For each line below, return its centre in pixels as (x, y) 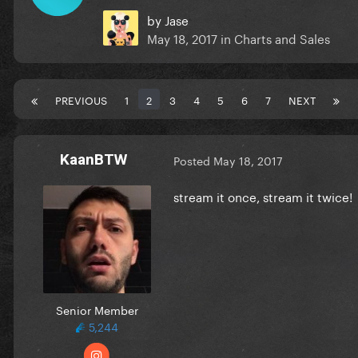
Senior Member (97, 309)
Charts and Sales (282, 37)
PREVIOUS (81, 99)
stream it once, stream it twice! (263, 195)
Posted (193, 160)
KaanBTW (93, 159)
